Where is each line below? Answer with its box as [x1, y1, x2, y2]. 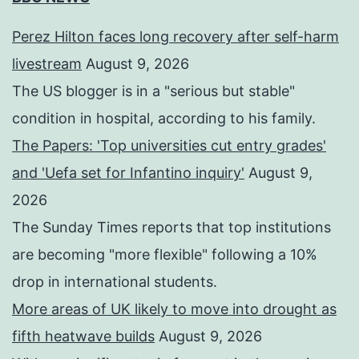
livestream [12, 54, 82, 72]
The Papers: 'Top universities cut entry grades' [12, 136, 326, 154]
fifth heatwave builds [12, 327, 155, 345]
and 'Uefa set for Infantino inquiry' [12, 163, 244, 181]
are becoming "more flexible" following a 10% [12, 245, 317, 263]
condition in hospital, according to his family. [12, 109, 316, 127]
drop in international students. [12, 272, 217, 290]
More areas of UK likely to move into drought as [12, 300, 337, 317]
